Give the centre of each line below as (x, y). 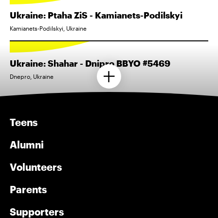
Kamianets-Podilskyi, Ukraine (48, 28)
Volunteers (36, 167)
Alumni (27, 145)
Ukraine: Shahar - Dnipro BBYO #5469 (90, 63)
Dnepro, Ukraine (32, 76)
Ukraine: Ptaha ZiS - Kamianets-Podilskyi (96, 15)
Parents (28, 189)
